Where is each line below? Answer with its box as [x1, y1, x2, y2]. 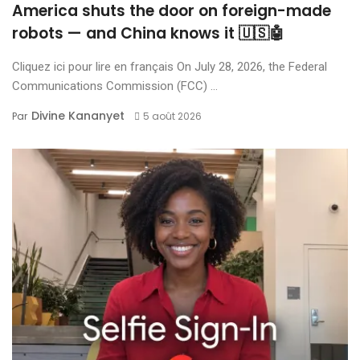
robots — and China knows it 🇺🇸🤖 [12, 22, 284, 44]
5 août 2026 [142, 108, 202, 123]
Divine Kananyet [31, 107, 125, 124]
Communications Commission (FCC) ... [12, 78, 218, 93]
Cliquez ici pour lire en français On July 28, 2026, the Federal [12, 59, 327, 74]
